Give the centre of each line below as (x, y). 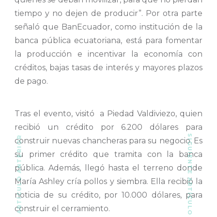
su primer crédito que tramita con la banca (108, 154)
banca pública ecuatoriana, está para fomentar (108, 41)
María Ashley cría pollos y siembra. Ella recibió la (108, 181)
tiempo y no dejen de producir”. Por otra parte (108, 14)
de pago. (31, 81)
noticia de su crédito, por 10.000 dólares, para (108, 195)
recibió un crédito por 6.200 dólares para (108, 127)
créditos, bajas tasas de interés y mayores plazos (108, 68)
